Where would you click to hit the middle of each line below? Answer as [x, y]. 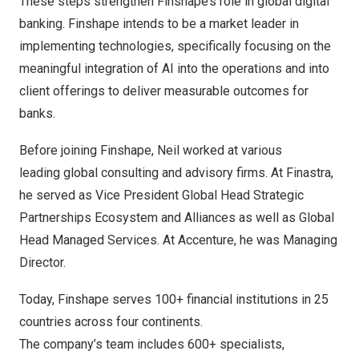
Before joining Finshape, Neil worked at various [151, 150]
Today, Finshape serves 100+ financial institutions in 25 [174, 299]
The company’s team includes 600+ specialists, [152, 344]
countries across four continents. [114, 322]
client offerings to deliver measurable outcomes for [164, 91]
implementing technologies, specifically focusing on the [175, 46]
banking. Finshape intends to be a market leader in [159, 24]
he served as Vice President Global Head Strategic [161, 195]
